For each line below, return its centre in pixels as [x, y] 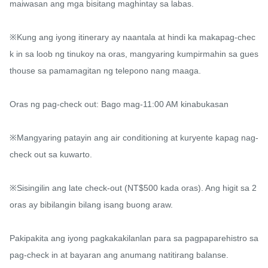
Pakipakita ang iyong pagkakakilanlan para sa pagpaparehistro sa [134, 238]
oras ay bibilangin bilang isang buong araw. [91, 205]
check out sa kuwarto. [51, 155]
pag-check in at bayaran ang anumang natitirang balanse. [119, 255]
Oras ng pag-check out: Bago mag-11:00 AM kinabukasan [119, 104]
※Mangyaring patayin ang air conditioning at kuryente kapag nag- [134, 138]
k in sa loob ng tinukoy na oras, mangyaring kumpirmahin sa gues [134, 54]
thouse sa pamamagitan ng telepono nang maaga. [105, 71]
